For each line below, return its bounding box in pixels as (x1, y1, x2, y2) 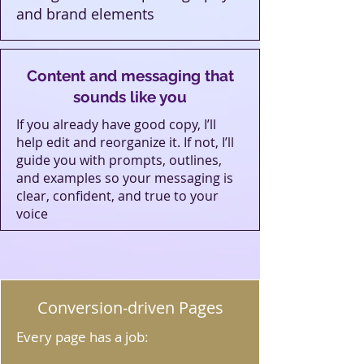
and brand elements (16, 4, 154, 24)
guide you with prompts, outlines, (16, 151, 222, 169)
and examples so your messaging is (16, 169, 233, 187)
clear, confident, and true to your (16, 187, 219, 205)
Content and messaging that (26, 67, 234, 84)
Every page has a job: (16, 327, 149, 346)
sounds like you (73, 88, 187, 106)
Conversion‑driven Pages (37, 297, 223, 318)
